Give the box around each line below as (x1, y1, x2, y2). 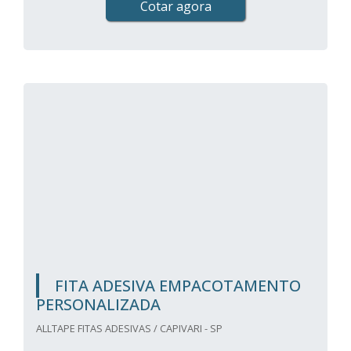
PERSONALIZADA (36, 294, 161, 315)
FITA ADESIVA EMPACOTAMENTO (55, 275, 301, 296)
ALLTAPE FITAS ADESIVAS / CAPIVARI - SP (36, 321, 223, 335)
